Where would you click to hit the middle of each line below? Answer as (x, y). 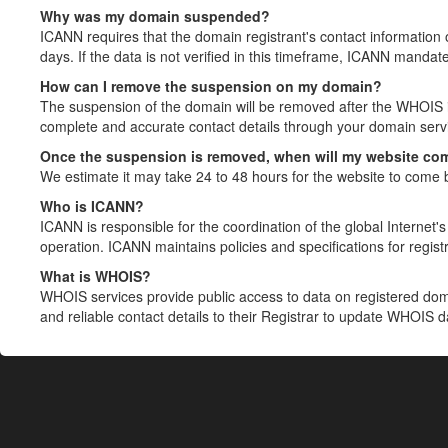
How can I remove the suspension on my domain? (211, 86)
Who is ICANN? (92, 206)
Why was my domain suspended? (155, 16)
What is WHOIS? (95, 276)
